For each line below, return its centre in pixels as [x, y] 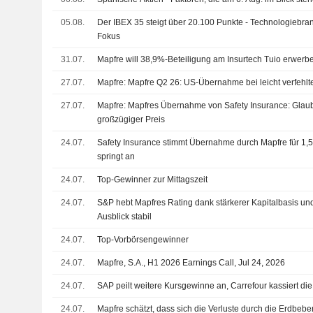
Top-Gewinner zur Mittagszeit [153, 179]
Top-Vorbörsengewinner [143, 239]
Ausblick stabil [125, 216]
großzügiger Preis [131, 119]
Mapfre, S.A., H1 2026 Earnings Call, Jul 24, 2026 [191, 262]
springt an [116, 156]
